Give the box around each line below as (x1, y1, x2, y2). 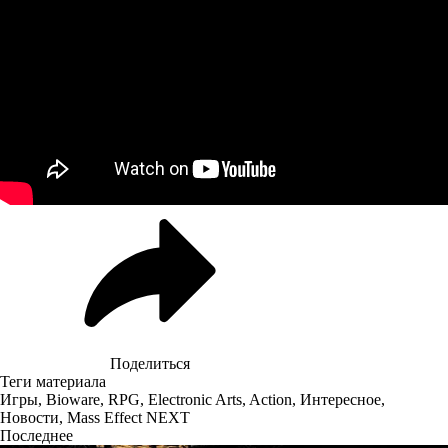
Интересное (300, 390, 381, 408)
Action (249, 390, 292, 408)
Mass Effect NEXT (67, 408, 190, 426)
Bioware (46, 390, 100, 408)
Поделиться (110, 354, 190, 372)
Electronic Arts (148, 390, 242, 408)
